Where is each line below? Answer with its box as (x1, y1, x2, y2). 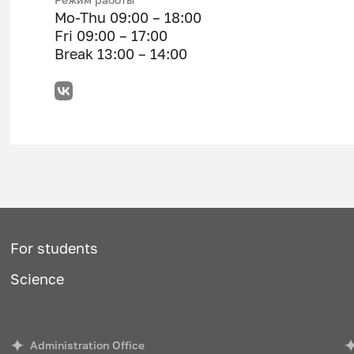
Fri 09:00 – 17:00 (54, 27, 168, 44)
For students (9, 239, 98, 257)
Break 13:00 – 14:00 (54, 45, 187, 62)
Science (9, 270, 64, 288)
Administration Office (30, 338, 145, 352)
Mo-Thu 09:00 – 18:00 (54, 9, 201, 26)
